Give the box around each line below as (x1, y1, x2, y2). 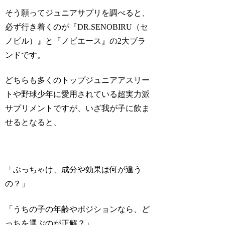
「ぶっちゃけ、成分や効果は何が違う (5, 165, 142, 174)
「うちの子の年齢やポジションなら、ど (5, 204, 150, 213)
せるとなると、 (5, 118, 62, 127)
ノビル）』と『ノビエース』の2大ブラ (5, 36, 146, 45)
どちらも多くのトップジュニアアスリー (5, 76, 150, 85)
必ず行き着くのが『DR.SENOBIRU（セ (5, 22, 149, 31)
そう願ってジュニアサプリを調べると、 (5, 8, 150, 17)
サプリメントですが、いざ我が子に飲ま (5, 104, 150, 113)
